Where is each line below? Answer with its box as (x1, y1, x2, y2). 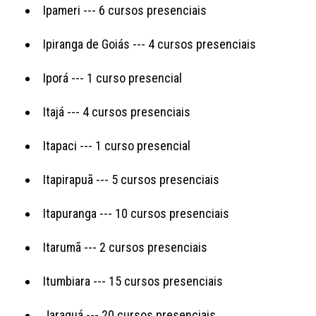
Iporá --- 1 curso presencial (43, 70, 182, 85)
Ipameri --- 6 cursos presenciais (43, 2, 207, 18)
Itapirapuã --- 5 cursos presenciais (43, 171, 219, 187)
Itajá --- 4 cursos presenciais (43, 104, 190, 119)
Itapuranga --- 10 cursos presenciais (43, 205, 229, 221)
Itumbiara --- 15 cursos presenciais (43, 273, 223, 288)
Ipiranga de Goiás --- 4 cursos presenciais (43, 36, 256, 51)
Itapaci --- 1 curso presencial (43, 138, 190, 153)
